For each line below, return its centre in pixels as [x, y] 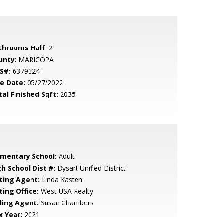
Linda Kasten [61, 179]
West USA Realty [66, 191]
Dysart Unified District [90, 168]
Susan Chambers [66, 203]
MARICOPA [35, 59]
